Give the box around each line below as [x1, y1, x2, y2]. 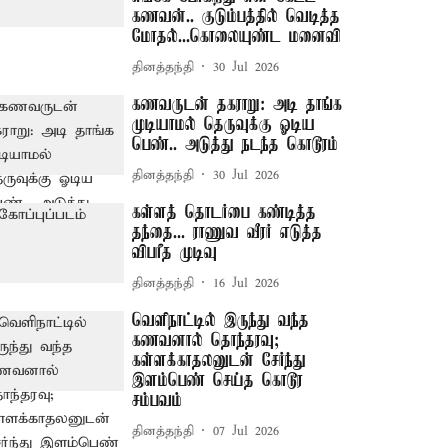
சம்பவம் [132, 391, 183, 411]
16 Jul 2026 [213, 274, 280, 292]
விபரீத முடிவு [132, 243, 218, 263]
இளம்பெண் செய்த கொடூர [132, 371, 304, 391]
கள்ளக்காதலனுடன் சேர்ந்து [132, 351, 307, 371]
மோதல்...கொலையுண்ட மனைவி [132, 27, 342, 47]
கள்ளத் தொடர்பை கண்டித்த [132, 203, 317, 223]
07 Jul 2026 [213, 422, 280, 440]
